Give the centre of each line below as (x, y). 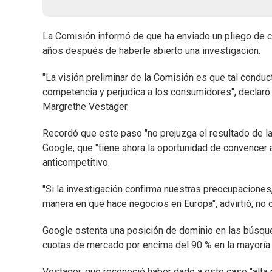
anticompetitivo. (76, 163)
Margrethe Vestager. (86, 107)
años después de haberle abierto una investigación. (151, 51)
